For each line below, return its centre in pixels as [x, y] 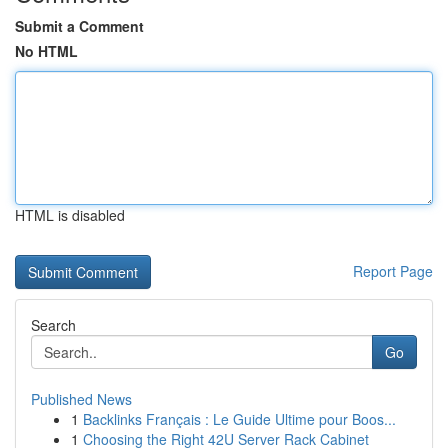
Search [53, 325]
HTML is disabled [70, 215]
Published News [81, 399]
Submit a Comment [79, 26]
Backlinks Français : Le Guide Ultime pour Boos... [239, 419]
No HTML [46, 51]
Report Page [393, 271]
